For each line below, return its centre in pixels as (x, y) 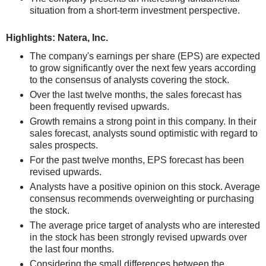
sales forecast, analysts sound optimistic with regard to (144, 133)
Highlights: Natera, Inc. (57, 38)
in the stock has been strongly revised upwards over (138, 237)
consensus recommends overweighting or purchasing (142, 199)
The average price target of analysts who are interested (145, 225)
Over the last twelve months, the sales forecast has (136, 95)
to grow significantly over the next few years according (143, 68)
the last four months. (72, 249)
